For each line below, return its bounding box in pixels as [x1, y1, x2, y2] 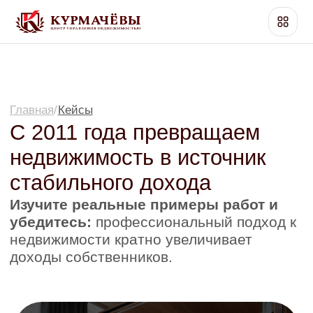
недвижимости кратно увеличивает [7, 165, 180, 177]
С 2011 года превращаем [7, 85, 186, 103]
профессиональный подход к [65, 152, 212, 165]
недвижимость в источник [7, 103, 191, 122]
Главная [7, 73, 38, 84]
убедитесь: [7, 152, 66, 165]
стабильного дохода [7, 122, 151, 140]
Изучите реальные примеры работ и [7, 140, 199, 152]
